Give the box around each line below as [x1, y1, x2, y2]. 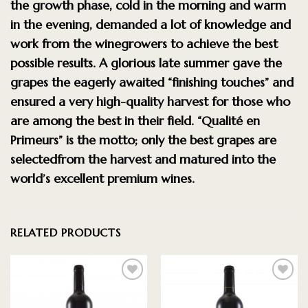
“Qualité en [197, 112, 260, 129]
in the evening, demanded [10, 16, 160, 32]
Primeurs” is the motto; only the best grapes [10, 131, 258, 148]
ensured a [10, 93, 69, 109]
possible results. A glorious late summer [10, 54, 232, 71]
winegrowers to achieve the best [95, 35, 278, 52]
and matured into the [155, 151, 276, 167]
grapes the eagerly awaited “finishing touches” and [10, 74, 294, 90]
